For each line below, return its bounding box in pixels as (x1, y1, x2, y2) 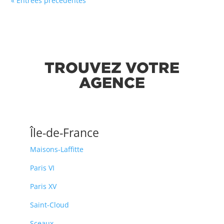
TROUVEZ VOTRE (44, 58, 179, 75)
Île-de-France (30, 124, 99, 140)
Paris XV (30, 181, 57, 191)
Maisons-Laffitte (30, 144, 84, 154)
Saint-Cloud (30, 199, 69, 209)
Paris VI (30, 162, 55, 172)
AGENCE (78, 73, 145, 90)
